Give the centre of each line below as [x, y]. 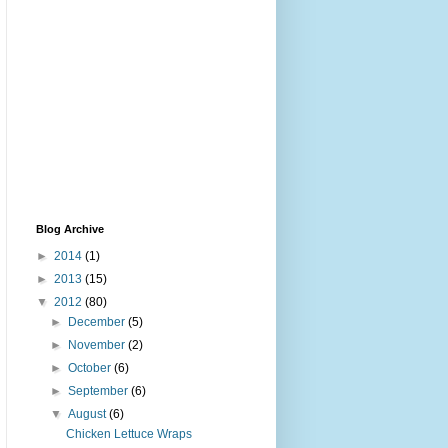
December [98, 322]
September [100, 391]
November [98, 345]
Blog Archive [70, 229]
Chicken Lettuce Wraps [128, 434]
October [91, 368]
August [89, 414]
